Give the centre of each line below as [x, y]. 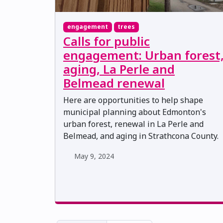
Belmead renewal [114, 83]
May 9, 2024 [94, 156]
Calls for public [107, 41]
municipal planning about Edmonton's [135, 112]
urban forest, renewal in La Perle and [133, 124]
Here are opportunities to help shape [133, 100]
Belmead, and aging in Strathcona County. [141, 136]
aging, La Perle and [119, 69]
